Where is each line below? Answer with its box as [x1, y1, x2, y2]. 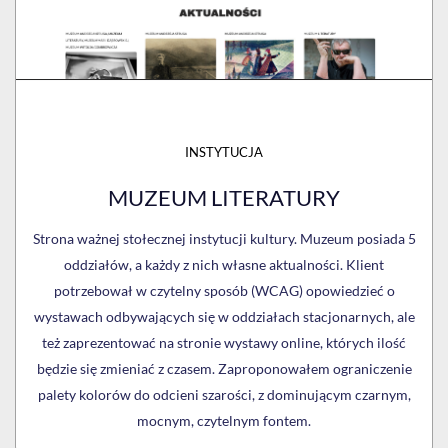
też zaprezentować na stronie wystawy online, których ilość [42, 334, 406, 352]
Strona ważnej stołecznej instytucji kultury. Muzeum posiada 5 [32, 230, 416, 248]
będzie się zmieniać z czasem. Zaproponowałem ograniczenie [36, 360, 412, 378]
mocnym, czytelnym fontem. [137, 412, 311, 430]
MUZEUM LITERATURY [108, 184, 340, 212]
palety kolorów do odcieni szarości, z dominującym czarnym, [37, 386, 411, 404]
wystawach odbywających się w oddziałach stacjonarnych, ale [33, 308, 415, 326]
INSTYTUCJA [185, 144, 263, 161]
